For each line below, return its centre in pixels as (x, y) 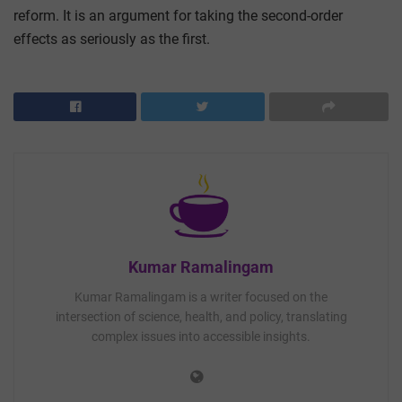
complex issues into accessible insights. (201, 336)
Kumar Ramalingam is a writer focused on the (201, 297)
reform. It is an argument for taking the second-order (178, 15)
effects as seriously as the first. (112, 39)
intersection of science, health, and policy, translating (201, 316)
